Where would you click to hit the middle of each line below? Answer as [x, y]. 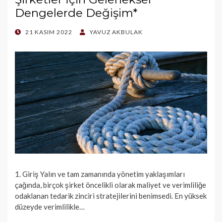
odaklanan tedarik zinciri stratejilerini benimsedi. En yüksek [111, 195]
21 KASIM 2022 [49, 32]
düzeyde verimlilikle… [50, 206]
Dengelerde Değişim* [76, 13]
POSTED [28, 32]
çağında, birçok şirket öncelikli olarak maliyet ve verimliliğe [111, 185]
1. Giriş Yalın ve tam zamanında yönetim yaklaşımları [100, 174]
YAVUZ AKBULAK [116, 32]
